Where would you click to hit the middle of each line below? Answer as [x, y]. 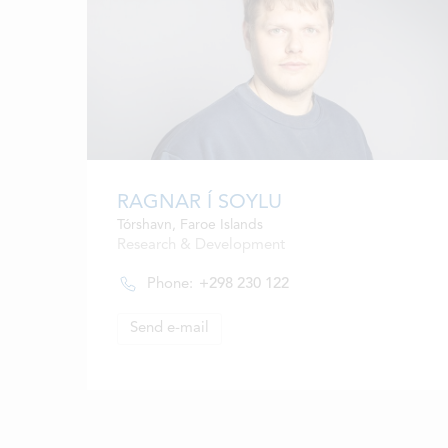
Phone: [170, 284]
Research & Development [201, 245]
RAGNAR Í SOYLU [199, 202]
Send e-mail [169, 328]
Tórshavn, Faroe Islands [190, 224]
